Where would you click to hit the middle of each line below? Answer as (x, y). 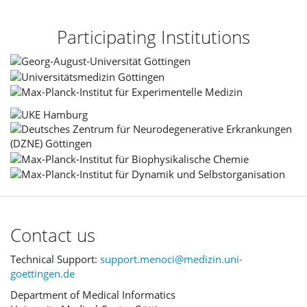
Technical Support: (55, 259)
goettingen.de (42, 273)
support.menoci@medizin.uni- (171, 259)
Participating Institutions (153, 37)
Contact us (53, 235)
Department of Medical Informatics (93, 295)
